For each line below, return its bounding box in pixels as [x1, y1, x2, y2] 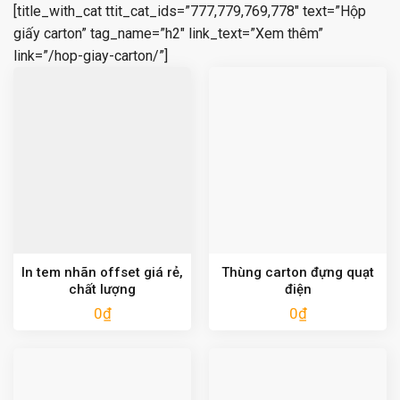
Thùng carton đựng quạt [221, 263, 374, 280]
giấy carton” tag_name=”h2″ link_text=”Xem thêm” [13, 25, 323, 43]
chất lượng [69, 280, 136, 297]
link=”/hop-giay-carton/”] [13, 47, 168, 65]
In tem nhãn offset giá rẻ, [21, 263, 183, 280]
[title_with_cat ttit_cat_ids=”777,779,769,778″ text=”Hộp [13, 3, 366, 21]
